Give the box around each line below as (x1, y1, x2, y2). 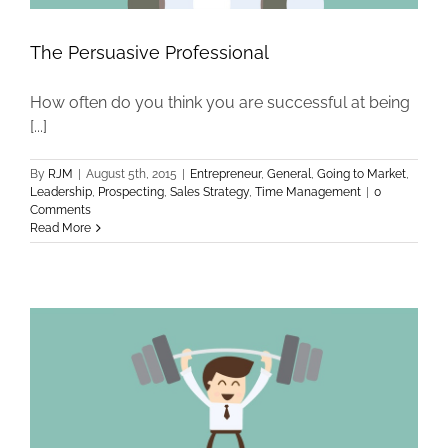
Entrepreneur (190, 167, 261, 182)
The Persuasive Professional (30, 42, 269, 64)
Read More (30, 221, 91, 236)
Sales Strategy (170, 185, 249, 200)
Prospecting (98, 185, 164, 200)
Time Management (255, 185, 361, 200)
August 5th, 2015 (86, 167, 177, 182)
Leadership (30, 185, 92, 200)
